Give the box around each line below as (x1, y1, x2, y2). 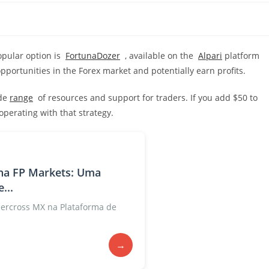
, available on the (120, 50, 198, 61)
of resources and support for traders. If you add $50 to (33, 92, 258, 103)
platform (222, 50, 259, 61)
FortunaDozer (65, 50, 120, 61)
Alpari (198, 50, 222, 61)
